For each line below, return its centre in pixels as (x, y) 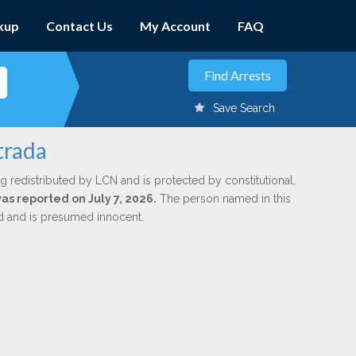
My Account (175, 26)
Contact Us (79, 26)
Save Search (244, 108)
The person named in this (223, 199)
